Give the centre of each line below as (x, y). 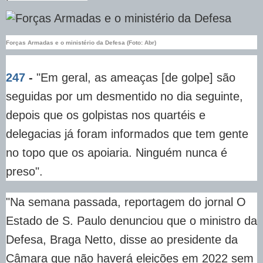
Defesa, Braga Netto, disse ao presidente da (122, 240)
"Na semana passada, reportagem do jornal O (126, 202)
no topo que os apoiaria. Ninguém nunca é (117, 153)
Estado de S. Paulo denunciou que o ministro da (131, 221)
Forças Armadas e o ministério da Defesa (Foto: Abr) (81, 43)
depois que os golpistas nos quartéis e (106, 115)
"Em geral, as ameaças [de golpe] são (134, 78)
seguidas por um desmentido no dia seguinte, (124, 97)
